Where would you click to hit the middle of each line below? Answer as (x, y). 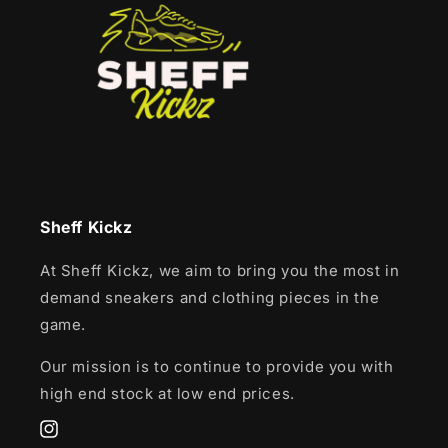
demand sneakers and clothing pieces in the (210, 297)
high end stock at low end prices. (167, 393)
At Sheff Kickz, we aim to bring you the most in (220, 270)
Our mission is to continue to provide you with (217, 366)
